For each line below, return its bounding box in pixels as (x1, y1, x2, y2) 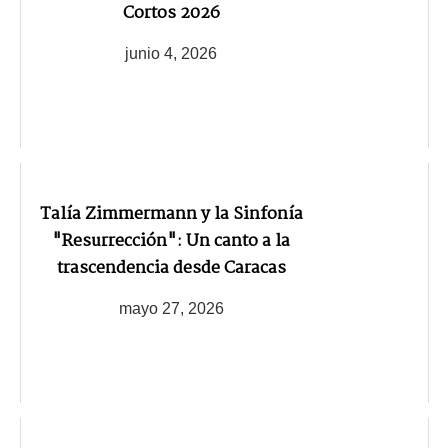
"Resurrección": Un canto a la (52, 227, 290, 255)
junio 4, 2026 (125, 45, 217, 63)
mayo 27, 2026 (118, 300, 224, 318)
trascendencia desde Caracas (56, 254, 286, 282)
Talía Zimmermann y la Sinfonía (39, 200, 303, 228)
